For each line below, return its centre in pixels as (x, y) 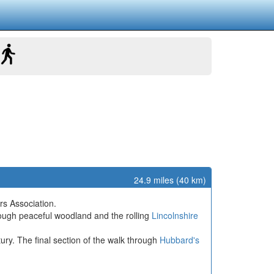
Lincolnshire (175, 215)
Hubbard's (180, 240)
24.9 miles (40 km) (170, 180)
